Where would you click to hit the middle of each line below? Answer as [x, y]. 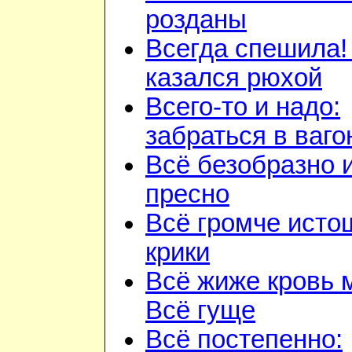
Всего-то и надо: [243, 107]
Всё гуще [200, 311]
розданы [196, 20]
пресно [187, 194]
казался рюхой [234, 78]
